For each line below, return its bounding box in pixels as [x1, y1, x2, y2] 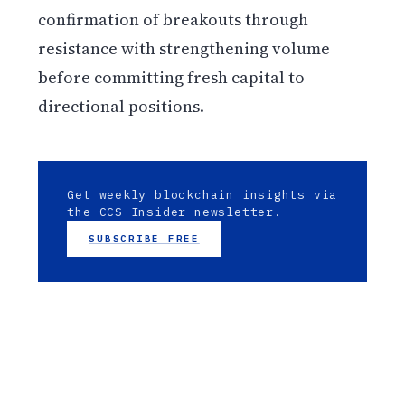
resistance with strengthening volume [38, 37, 331, 61]
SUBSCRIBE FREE [89, 231, 200, 245]
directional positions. [38, 95, 205, 118]
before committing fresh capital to [38, 66, 306, 89]
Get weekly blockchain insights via [67, 186, 338, 202]
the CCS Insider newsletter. [67, 203, 282, 220]
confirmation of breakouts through [38, 8, 309, 32]
